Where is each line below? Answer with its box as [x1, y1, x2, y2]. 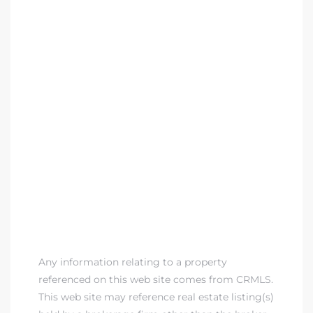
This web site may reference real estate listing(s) [38, 290, 274, 303]
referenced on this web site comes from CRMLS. [38, 272, 273, 286]
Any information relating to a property [38, 255, 227, 268]
